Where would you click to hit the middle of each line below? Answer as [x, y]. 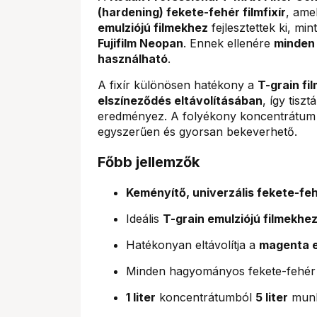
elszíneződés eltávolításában [180, 100]
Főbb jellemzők [149, 162]
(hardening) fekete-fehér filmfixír [192, 12]
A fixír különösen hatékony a [178, 85]
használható [133, 58]
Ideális [144, 218]
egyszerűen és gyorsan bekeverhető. [197, 131]
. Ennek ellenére [229, 43]
